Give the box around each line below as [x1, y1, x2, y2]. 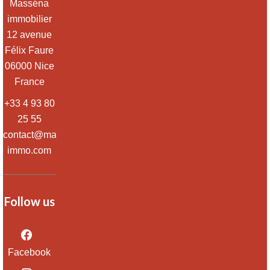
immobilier [7, 13, 52, 24]
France [14, 76, 45, 87]
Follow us [4, 193, 55, 209]
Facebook [8, 246, 51, 257]
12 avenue [7, 29, 52, 40]
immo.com [7, 145, 52, 155]
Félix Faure [5, 45, 54, 55]
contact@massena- [3, 129, 86, 140]
